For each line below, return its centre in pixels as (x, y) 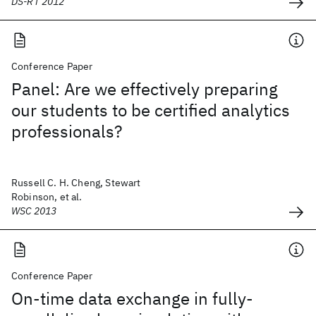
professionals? (67, 131)
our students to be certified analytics (151, 110)
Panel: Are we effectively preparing (145, 89)
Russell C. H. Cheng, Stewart (76, 183)
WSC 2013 (34, 211)
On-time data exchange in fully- (132, 298)
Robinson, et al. (47, 197)
